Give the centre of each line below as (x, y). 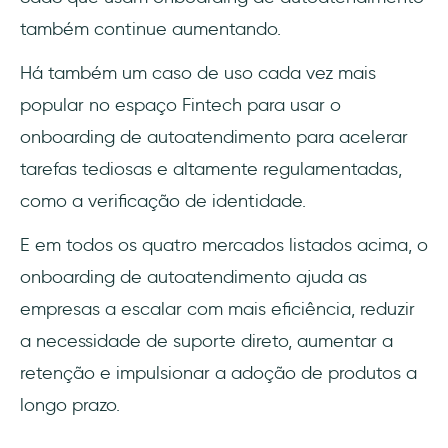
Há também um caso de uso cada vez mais (198, 73)
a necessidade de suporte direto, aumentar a (206, 341)
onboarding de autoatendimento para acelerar (214, 137)
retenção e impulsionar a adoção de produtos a (218, 373)
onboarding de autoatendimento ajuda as (193, 277)
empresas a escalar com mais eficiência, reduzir (217, 309)
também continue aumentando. (150, 29)
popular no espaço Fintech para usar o (180, 105)
